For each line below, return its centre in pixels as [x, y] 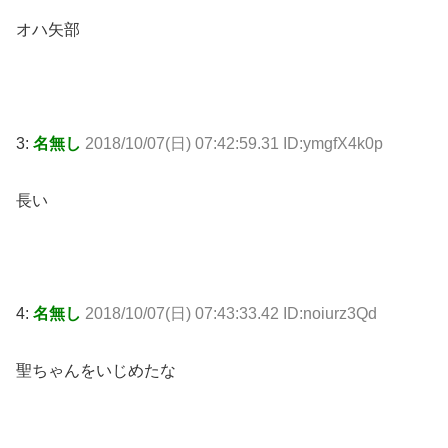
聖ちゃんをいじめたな [96, 371]
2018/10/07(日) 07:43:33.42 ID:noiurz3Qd [231, 314]
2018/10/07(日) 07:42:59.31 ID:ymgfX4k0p [234, 144]
